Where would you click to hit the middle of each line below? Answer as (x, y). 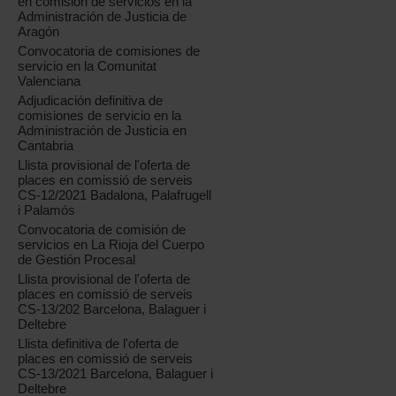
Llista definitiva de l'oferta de (99, 344)
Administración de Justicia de (103, 17)
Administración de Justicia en (103, 131)
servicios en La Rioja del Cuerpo (111, 245)
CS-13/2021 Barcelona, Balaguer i (116, 374)
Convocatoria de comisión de (102, 230)
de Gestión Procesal (77, 260)
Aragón (39, 32)
